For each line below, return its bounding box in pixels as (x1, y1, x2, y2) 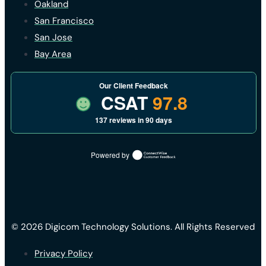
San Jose (34, 31, 72, 43)
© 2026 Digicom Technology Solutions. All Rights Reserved (11, 220, 255, 233)
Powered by (90, 150, 129, 160)
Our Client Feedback (99, 80, 168, 91)
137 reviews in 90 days (95, 114, 172, 125)
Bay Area (34, 47, 71, 60)
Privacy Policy (34, 247, 93, 259)
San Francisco (34, 14, 94, 27)
